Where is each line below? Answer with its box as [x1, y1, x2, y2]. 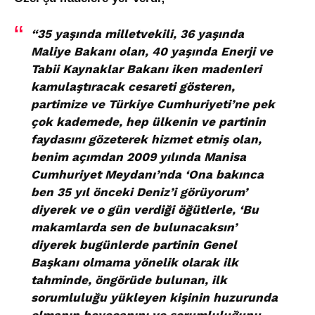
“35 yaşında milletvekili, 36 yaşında [31, 27, 244, 41]
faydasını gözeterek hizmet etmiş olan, [31, 132, 262, 147]
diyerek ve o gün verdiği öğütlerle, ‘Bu [31, 202, 259, 217]
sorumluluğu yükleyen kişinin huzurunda [31, 290, 278, 305]
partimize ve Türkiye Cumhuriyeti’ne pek [31, 97, 275, 112]
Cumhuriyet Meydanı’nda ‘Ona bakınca [31, 167, 264, 182]
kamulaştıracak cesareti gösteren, [31, 79, 235, 94]
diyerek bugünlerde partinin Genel [31, 238, 237, 252]
